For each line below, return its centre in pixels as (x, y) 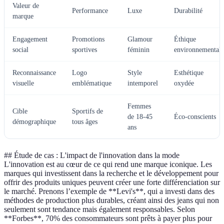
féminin (138, 50)
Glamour (140, 39)
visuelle (23, 83)
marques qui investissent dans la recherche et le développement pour (111, 173)
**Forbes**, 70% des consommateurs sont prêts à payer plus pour (108, 218)
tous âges (85, 122)
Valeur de (26, 6)
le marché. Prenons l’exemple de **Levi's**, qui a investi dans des (109, 191)
